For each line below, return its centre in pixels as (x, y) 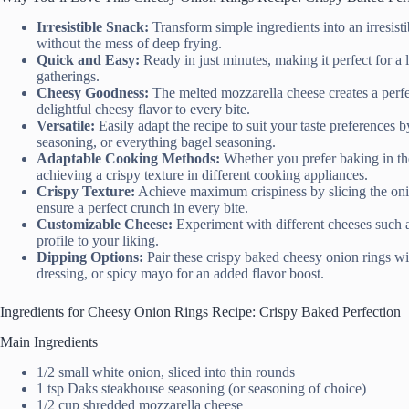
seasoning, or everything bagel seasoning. (156, 142)
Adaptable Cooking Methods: (128, 159)
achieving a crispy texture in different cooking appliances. (202, 175)
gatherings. (68, 77)
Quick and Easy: (88, 60)
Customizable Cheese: (105, 225)
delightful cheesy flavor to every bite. (143, 110)
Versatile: (66, 126)
